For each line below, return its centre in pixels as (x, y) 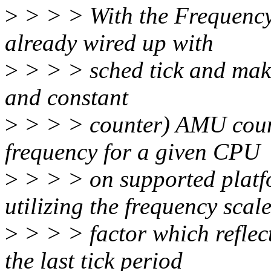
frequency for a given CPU (132, 152)
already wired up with (109, 43)
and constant (67, 97)
